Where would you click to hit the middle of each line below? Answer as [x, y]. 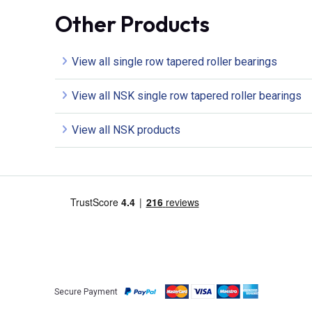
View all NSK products [126, 130]
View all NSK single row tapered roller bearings [187, 96]
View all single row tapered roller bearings [174, 62]
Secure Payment [86, 291]
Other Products [132, 24]
